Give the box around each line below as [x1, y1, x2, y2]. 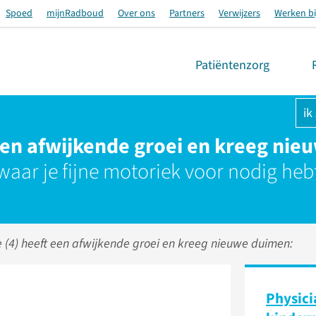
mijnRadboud [47, 6, 104, 20]
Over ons [118, 6, 155, 20]
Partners [169, 6, 205, 20]
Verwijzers [219, 6, 260, 20]
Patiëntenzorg [195, 56, 269, 74]
